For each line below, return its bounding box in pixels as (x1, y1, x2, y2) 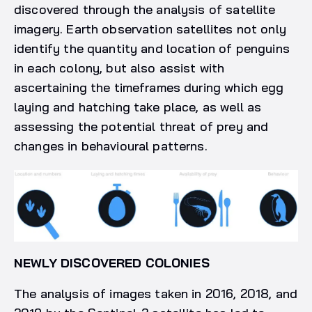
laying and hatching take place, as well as (14, 99, 262, 116)
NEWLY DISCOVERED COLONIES (14, 254, 210, 271)
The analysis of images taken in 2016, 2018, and (14, 285, 298, 302)
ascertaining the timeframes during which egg (14, 79, 284, 96)
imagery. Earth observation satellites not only (14, 21, 286, 38)
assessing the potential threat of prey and (14, 118, 269, 135)
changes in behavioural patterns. (14, 138, 211, 155)
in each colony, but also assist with (14, 60, 225, 77)
